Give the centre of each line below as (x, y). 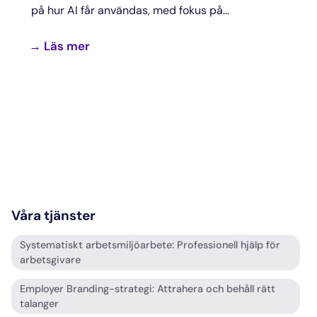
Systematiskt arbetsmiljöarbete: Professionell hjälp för (150, 245)
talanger (39, 304)
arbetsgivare (50, 260)
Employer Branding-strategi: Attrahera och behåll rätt (148, 289)
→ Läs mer (59, 46)
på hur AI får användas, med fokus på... (130, 10)
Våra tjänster (53, 216)
